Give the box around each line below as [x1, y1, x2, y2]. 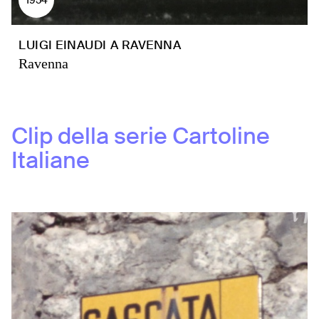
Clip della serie [11, 121, 167, 151]
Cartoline [172, 121, 270, 151]
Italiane [11, 145, 90, 175]
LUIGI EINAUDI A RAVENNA [19, 37, 182, 53]
